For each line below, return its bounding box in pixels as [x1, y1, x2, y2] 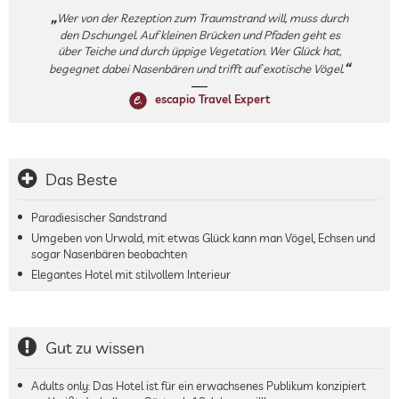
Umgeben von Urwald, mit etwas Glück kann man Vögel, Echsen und [31, 230, 375, 245]
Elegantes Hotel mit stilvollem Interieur [31, 266, 231, 281]
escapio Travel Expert [152, 92, 270, 106]
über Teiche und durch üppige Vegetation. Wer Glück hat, [58, 44, 341, 58]
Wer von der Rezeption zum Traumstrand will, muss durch [57, 11, 348, 25]
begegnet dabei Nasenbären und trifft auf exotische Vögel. [49, 61, 344, 76]
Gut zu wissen [45, 337, 144, 358]
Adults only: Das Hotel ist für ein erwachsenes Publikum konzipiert [31, 378, 366, 393]
